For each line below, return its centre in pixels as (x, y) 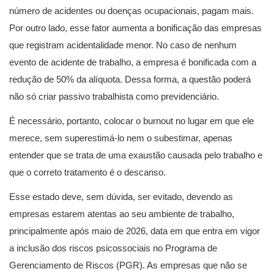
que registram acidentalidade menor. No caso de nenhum (123, 45)
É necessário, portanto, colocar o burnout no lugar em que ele (131, 121)
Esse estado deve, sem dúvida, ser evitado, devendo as (121, 197)
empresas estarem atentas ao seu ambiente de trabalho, (122, 214)
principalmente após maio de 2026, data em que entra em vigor (135, 231)
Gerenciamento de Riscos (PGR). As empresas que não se (128, 265)
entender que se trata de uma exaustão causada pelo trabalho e (136, 155)
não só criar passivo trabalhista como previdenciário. (114, 96)
